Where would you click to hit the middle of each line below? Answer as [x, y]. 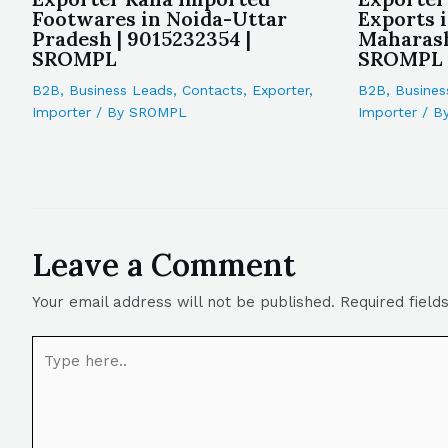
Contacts [212, 90]
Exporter [280, 90]
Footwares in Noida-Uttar [159, 18]
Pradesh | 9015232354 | [141, 38]
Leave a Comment [164, 264]
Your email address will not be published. [183, 301]
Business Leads [121, 90]
